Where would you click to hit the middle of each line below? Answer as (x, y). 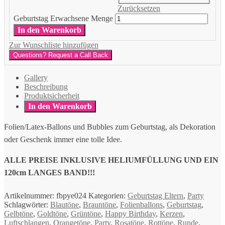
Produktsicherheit (52, 96)
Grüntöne (86, 213)
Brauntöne (99, 204)
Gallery (36, 78)
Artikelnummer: (30, 195)
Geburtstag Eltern (155, 195)
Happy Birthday (130, 213)
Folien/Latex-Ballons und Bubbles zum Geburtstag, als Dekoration (110, 127)
